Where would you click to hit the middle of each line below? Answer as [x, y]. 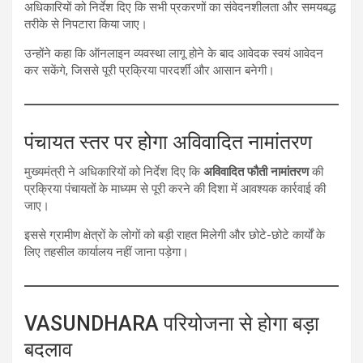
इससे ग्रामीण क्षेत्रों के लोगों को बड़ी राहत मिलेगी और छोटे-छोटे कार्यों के [175, 235]
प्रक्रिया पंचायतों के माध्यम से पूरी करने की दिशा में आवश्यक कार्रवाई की [175, 189]
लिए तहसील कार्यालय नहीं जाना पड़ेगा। [107, 252]
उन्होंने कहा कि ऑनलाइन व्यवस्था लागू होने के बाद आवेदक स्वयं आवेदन [174, 54]
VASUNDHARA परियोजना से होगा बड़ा [172, 324]
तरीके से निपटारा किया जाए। [86, 25]
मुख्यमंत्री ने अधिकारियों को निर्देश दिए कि [114, 172]
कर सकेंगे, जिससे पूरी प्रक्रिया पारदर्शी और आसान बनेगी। [149, 71]
